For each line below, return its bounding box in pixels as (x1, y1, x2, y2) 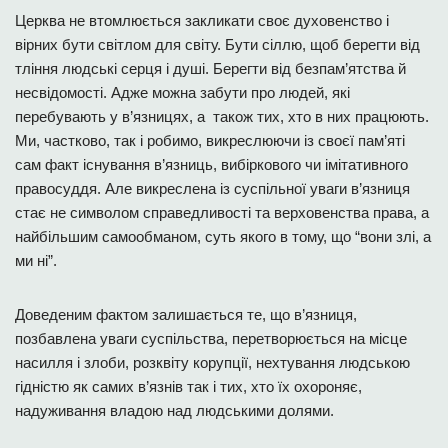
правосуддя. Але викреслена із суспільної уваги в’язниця (15, 180, 410, 197)
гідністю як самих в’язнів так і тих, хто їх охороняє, (15, 378, 362, 395)
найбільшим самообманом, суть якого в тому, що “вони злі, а (15, 228, 431, 245)
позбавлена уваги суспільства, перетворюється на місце (15, 330, 407, 347)
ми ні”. (15, 252, 57, 269)
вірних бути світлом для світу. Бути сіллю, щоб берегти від (15, 36, 420, 53)
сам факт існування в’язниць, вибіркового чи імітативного (15, 156, 408, 173)
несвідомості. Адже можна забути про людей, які (15, 84, 350, 101)
